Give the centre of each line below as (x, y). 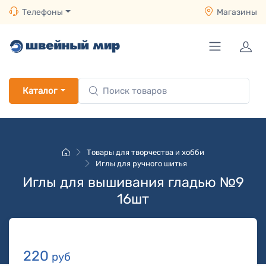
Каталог (40, 91)
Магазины (237, 12)
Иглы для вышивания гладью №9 (133, 182)
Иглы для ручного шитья (141, 164)
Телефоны (42, 12)
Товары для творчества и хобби (145, 152)
